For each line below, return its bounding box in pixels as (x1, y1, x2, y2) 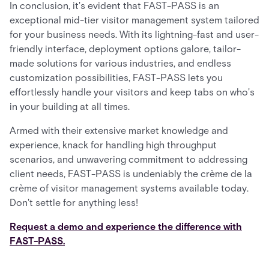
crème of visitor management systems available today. (10, 183, 249, 194)
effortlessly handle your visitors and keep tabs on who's (10, 86, 255, 98)
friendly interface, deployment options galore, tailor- (10, 43, 241, 55)
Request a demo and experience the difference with (10, 221, 242, 232)
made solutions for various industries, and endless (10, 58, 231, 69)
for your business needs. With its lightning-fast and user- (10, 29, 259, 40)
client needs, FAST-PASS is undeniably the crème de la (10, 168, 252, 180)
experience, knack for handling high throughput (10, 139, 217, 151)
